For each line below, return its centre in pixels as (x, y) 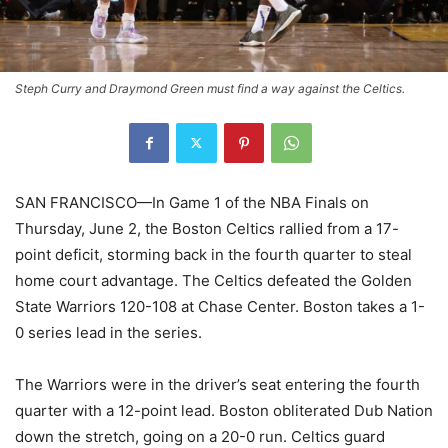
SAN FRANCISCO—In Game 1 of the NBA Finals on (192, 202)
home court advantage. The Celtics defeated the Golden (213, 280)
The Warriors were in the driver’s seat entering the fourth (217, 384)
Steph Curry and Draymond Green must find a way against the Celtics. (210, 88)
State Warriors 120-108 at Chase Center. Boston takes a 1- (220, 306)
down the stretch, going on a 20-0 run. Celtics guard (200, 436)
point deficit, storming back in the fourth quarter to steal (213, 254)
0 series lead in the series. (108, 332)
